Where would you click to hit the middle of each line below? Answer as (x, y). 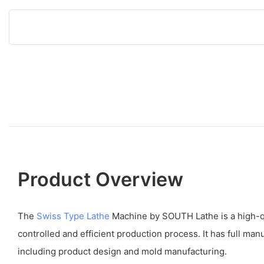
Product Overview (100, 179)
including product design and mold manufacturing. (122, 251)
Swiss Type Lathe (73, 216)
